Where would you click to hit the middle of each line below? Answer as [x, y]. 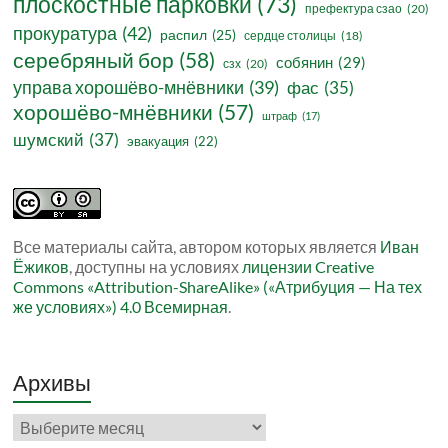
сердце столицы [290, 36]
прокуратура [65, 33]
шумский [49, 140]
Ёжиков [41, 267]
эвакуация [158, 141]
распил [184, 35]
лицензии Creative [308, 267]
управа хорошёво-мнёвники [129, 88]
